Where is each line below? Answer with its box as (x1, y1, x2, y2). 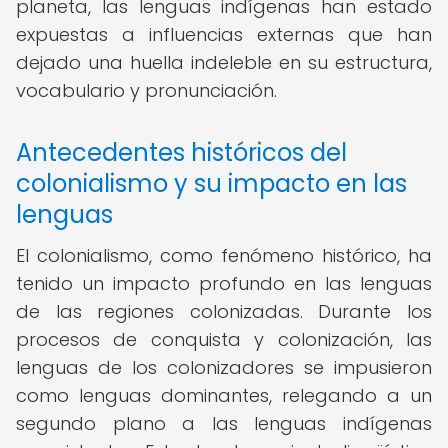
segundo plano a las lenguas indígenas (16, 411, 432, 436)
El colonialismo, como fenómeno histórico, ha (16, 243, 432, 268)
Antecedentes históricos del (16, 136, 347, 169)
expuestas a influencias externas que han (16, 22, 432, 47)
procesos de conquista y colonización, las (16, 327, 432, 352)
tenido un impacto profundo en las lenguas (16, 271, 432, 296)
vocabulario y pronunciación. (16, 78, 277, 103)
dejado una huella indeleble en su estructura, (16, 50, 432, 75)
